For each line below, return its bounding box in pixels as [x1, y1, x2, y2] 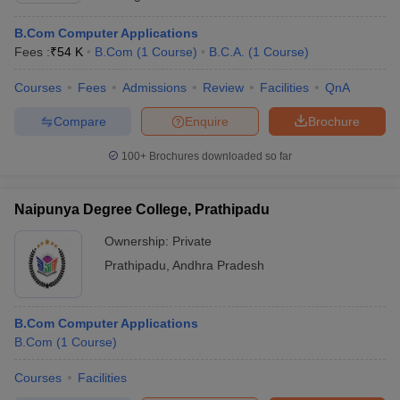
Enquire [185, 113, 229, 129]
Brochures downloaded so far [146, 150, 292, 162]
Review [203, 80, 244, 95]
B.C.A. [209, 45, 245, 59]
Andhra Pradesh [172, 258, 264, 272]
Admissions [122, 80, 187, 95]
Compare [53, 113, 106, 129]
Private [172, 234, 212, 248]
